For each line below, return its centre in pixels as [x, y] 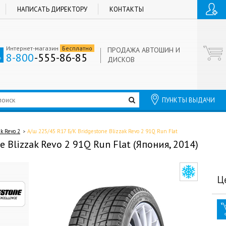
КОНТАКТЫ [127, 9]
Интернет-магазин [33, 48]
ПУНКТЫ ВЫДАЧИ [188, 100]
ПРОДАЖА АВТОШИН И [144, 50]
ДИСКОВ [121, 60]
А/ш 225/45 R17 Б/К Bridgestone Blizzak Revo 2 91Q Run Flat [102, 131]
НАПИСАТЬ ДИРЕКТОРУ [52, 9]
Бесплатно [77, 48]
